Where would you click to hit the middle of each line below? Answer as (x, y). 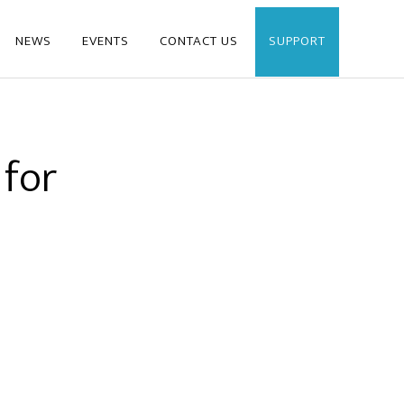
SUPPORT (297, 41)
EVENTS (106, 41)
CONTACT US (199, 41)
